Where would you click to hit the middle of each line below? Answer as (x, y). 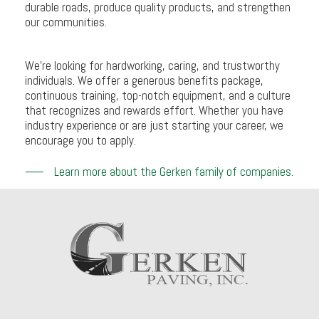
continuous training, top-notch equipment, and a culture (157, 96)
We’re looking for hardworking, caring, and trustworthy (152, 66)
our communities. (66, 22)
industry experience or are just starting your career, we (154, 126)
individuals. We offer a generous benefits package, (144, 81)
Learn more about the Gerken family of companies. (173, 171)
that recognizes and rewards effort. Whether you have (154, 111)
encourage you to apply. (80, 141)
